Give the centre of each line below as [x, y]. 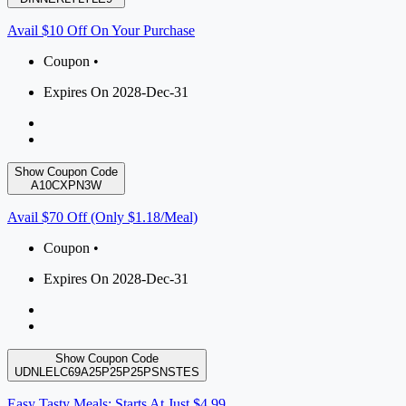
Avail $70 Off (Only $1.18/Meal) [102, 217]
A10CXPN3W [66, 186]
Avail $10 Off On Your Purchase [101, 31]
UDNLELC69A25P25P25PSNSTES [107, 372]
